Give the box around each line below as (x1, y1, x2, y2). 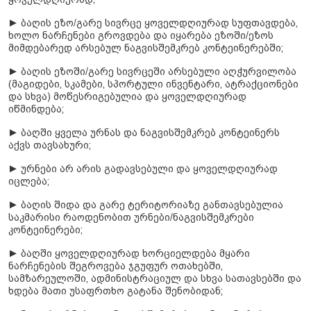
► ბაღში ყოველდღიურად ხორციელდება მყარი (8, 248, 250, 260)
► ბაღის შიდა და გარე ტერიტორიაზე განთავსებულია (8, 199, 283, 211)
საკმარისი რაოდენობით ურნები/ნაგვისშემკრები (8, 212, 254, 224)
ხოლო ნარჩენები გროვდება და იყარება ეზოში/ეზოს (8, 30, 274, 42)
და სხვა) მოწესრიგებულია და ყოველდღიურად (8, 91, 246, 103)
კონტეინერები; (8, 224, 83, 236)
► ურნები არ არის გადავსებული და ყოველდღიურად (8, 163, 278, 175)
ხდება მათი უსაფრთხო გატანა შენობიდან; (8, 285, 223, 297)
